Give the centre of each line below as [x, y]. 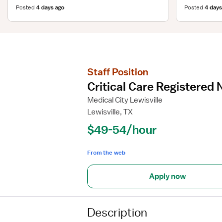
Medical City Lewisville [125, 100]
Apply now [167, 176]
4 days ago [50, 7]
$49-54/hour [122, 129]
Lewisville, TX [110, 112]
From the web [106, 153]
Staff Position [118, 72]
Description [117, 212]
